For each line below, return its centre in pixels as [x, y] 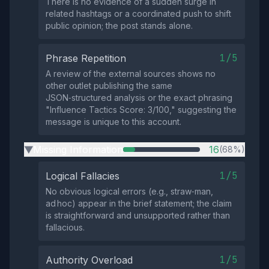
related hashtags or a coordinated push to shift [138, 14]
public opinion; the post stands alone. [119, 26]
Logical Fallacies [83, 176]
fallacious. [65, 227]
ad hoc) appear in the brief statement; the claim [139, 203]
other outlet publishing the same [109, 86]
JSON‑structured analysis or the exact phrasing [139, 98]
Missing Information [78, 150]
